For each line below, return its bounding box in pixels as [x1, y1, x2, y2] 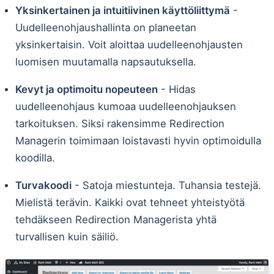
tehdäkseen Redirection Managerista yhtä [15, 213, 217, 226]
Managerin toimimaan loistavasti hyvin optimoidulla [15, 134, 261, 147]
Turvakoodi [15, 179, 72, 191]
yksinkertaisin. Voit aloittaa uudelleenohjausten [15, 39, 243, 51]
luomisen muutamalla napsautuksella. [15, 56, 196, 68]
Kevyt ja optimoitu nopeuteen [15, 83, 158, 95]
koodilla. [15, 151, 55, 164]
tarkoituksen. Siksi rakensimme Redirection [15, 117, 224, 130]
